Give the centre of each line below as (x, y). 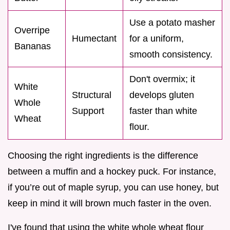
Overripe (32, 30)
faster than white (163, 111)
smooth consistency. (171, 54)
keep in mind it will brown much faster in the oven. (110, 203)
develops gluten (162, 95)
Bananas (33, 46)
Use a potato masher (172, 22)
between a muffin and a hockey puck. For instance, (112, 171)
